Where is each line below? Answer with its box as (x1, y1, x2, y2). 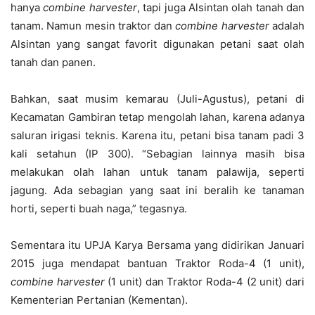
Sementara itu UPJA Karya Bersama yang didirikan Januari (11, 238, 304, 252)
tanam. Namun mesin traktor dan (11, 19, 176, 32)
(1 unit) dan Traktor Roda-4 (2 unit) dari (104, 275, 305, 288)
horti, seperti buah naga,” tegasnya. (11, 202, 187, 215)
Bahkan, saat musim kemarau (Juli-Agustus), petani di (11, 92, 304, 105)
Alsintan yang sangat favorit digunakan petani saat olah (11, 37, 304, 51)
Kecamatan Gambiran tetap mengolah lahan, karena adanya (11, 110, 304, 124)
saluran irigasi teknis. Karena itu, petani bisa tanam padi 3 (11, 129, 304, 142)
